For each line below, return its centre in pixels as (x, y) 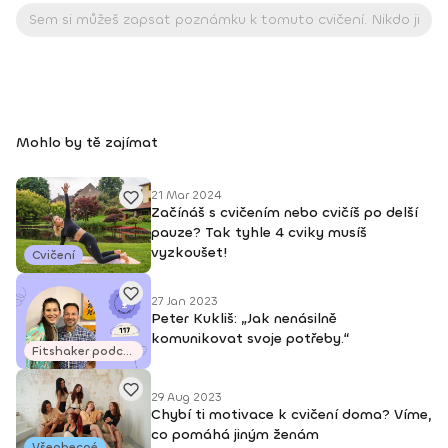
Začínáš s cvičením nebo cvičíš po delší (284, 212)
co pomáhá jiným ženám (235, 434)
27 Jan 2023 (184, 301)
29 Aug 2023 (186, 397)
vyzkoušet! (189, 252)
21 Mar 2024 (186, 195)
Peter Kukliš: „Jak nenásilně (244, 318)
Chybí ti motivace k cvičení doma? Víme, (291, 414)
